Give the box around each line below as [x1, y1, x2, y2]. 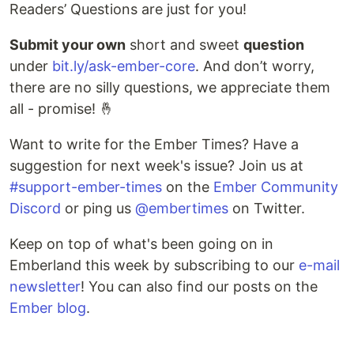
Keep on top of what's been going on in [9, 235, 273, 252]
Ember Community [213, 179, 338, 195]
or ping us [61, 200, 135, 217]
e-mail [299, 257, 340, 273]
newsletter [9, 278, 81, 295]
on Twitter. [228, 200, 305, 217]
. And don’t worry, [195, 58, 314, 74]
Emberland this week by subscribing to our [9, 257, 299, 273]
